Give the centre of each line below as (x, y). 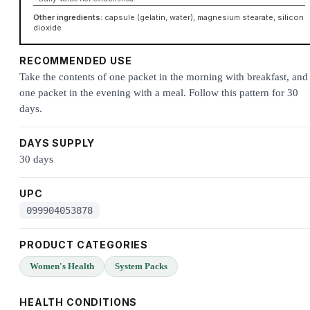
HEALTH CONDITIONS (79, 302)
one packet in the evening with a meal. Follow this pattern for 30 (159, 93)
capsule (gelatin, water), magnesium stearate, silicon (204, 17)
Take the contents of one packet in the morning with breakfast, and (164, 77)
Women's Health (62, 266)
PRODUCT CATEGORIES (84, 245)
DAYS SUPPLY (57, 143)
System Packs (141, 266)
